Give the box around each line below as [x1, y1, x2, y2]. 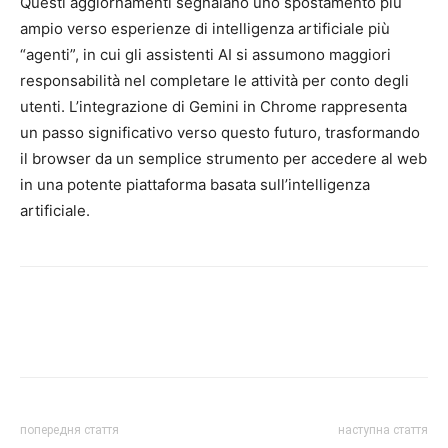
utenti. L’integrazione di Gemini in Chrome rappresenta [20, 96, 407, 116]
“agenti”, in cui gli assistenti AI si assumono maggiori [20, 44, 391, 64]
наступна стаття [338, 422, 428, 437]
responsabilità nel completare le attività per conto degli [20, 70, 409, 90]
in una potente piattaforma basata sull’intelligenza [20, 174, 370, 194]
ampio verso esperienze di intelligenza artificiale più [20, 18, 390, 38]
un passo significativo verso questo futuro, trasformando [20, 122, 420, 142]
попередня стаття [20, 422, 119, 437]
